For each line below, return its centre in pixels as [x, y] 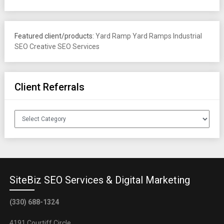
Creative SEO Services [64, 46]
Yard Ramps [152, 36]
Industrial [187, 36]
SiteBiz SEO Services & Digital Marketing [99, 180]
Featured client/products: [55, 36]
